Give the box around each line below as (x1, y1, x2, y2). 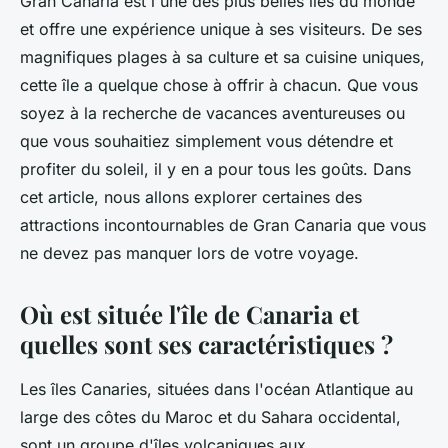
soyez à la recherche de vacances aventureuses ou (20, 102, 405, 123)
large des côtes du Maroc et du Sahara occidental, (20, 406, 401, 427)
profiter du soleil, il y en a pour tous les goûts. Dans (20, 158, 411, 179)
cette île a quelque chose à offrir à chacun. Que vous (20, 74, 418, 95)
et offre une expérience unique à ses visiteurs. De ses (20, 18, 422, 39)
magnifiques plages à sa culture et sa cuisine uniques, (20, 46, 425, 67)
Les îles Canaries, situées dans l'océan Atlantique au (20, 378, 413, 399)
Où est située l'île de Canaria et (20, 297, 359, 330)
